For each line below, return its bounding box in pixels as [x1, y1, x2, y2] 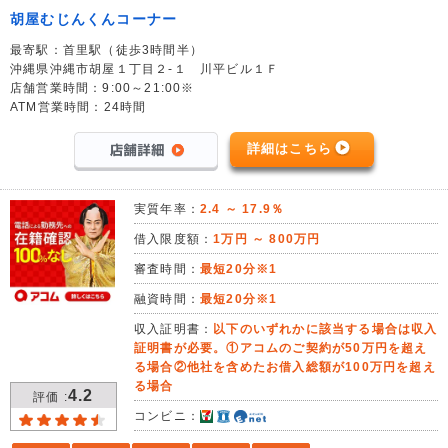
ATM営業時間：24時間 [10, 100, 147, 115]
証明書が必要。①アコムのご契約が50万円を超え [134, 340, 428, 355]
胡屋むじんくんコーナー [10, 11, 178, 28]
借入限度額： [134, 231, 214, 246]
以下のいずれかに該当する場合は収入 [213, 321, 438, 336]
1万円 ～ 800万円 [213, 231, 321, 246]
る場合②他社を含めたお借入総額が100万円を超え [134, 359, 436, 374]
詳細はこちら [246, 141, 333, 157]
